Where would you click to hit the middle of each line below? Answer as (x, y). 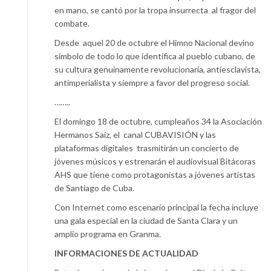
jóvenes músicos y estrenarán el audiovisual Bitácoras (155, 161)
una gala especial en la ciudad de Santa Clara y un (146, 220)
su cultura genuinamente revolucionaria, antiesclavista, (158, 69)
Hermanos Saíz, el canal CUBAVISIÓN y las (135, 134)
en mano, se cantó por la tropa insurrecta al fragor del (155, 10)
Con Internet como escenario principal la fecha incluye (156, 207)
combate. (72, 23)
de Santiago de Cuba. (94, 188)
